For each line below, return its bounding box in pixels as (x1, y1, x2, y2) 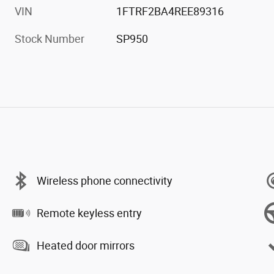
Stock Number (15, 32, 84, 46)
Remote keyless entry (37, 206, 142, 220)
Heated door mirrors (37, 239, 135, 252)
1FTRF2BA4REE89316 (116, 5, 224, 18)
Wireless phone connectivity (37, 174, 172, 187)
